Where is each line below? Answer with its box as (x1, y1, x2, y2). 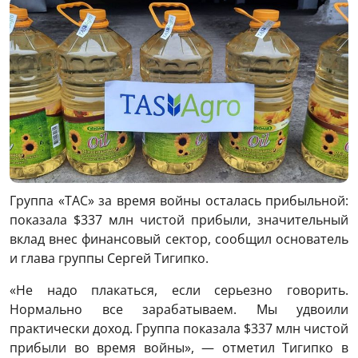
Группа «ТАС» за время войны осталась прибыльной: (10, 192, 348, 210)
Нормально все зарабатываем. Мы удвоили (10, 300, 348, 319)
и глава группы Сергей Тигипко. (10, 249, 209, 268)
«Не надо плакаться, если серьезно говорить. (10, 281, 348, 300)
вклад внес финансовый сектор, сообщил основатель (10, 230, 348, 249)
